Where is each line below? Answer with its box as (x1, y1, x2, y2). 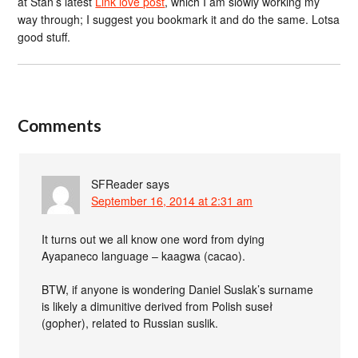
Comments (18, 114, 102, 135)
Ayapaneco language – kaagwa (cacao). (42, 247, 246, 264)
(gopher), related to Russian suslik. (42, 314, 219, 331)
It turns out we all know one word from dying (42, 230, 265, 247)
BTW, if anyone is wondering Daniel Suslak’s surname (42, 280, 314, 297)
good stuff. (18, 29, 71, 45)
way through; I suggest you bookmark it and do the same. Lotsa (18, 11, 340, 27)
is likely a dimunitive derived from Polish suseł (42, 297, 273, 314)
